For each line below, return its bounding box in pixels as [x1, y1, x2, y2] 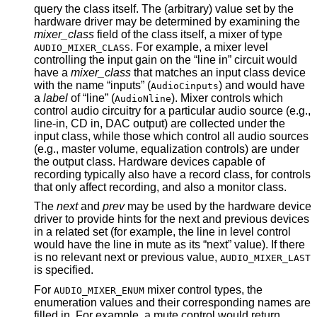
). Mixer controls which [171, 91, 283, 104]
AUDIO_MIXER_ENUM [54, 284, 144, 296]
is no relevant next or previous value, [34, 251, 220, 264]
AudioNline [115, 93, 171, 104]
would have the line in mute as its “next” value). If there [34, 238, 271, 251]
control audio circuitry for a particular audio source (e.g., [34, 104, 102, 117]
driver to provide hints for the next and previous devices [34, 213, 202, 226]
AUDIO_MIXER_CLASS [34, 42, 130, 53]
